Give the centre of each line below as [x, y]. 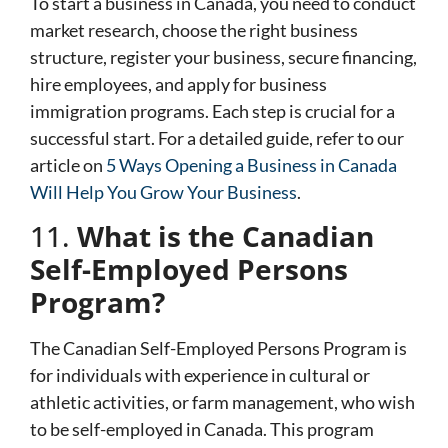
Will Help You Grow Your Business [163, 192]
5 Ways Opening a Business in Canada [251, 165]
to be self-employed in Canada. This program [202, 429]
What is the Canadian [225, 236]
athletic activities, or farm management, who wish [222, 402]
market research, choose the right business [194, 30]
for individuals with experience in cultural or [200, 375]
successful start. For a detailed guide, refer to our [217, 138]
